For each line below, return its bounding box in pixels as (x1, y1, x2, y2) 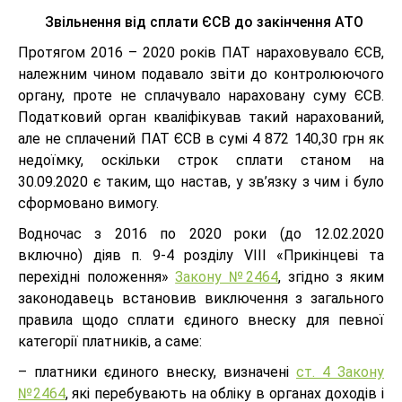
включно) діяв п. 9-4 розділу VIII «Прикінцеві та (18, 247, 384, 264)
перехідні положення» (18, 268, 176, 285)
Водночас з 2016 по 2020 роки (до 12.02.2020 (18, 225, 384, 242)
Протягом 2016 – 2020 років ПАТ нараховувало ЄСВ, (18, 44, 384, 61)
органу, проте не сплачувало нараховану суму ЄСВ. (18, 87, 384, 104)
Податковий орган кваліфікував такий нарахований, (18, 109, 384, 126)
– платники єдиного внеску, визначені (18, 363, 296, 380)
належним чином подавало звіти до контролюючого (18, 66, 384, 83)
